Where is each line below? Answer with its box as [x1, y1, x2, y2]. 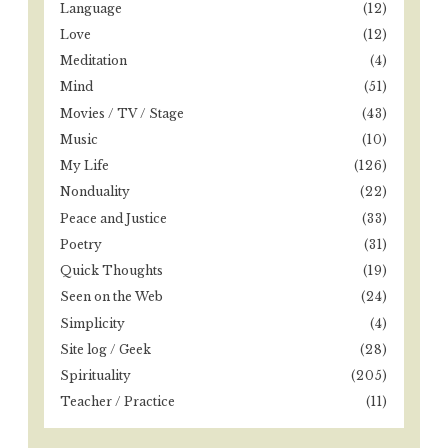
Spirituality [60, 368, 131, 384]
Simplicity [60, 315, 125, 331]
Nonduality [60, 184, 130, 200]
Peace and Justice [60, 210, 167, 226]
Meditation [60, 53, 127, 69]
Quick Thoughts [60, 263, 163, 279]
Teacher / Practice [60, 394, 175, 410]
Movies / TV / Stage [60, 105, 184, 121]
